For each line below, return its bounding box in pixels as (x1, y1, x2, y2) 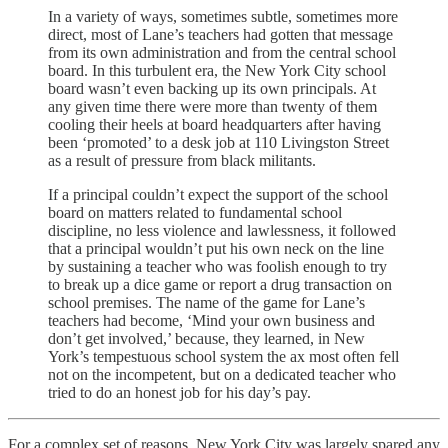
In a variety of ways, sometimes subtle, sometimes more (48, 7, 398, 25)
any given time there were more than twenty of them (48, 97, 377, 115)
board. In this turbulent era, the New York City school (48, 61, 386, 79)
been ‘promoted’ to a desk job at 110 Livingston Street (48, 133, 389, 151)
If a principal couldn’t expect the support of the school (48, 185, 388, 203)
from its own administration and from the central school (48, 43, 396, 61)
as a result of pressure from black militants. (48, 151, 316, 169)
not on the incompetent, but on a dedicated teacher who (48, 365, 396, 383)
